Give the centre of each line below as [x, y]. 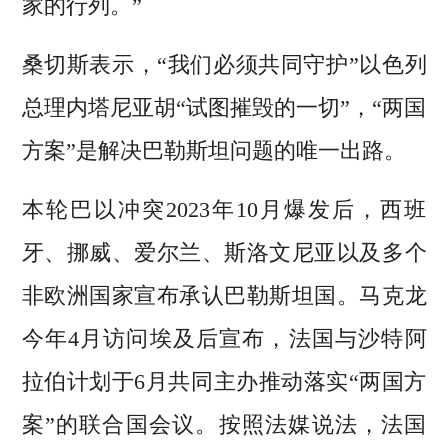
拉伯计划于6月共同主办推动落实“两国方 [224, 382]
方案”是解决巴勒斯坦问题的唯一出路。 [213, 151]
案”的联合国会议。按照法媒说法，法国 [224, 425]
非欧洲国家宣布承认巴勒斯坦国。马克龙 [224, 296]
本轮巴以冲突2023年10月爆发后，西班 [224, 210]
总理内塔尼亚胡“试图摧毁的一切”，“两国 [224, 108]
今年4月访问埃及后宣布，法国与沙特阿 [224, 339]
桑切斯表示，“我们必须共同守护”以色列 [224, 65]
